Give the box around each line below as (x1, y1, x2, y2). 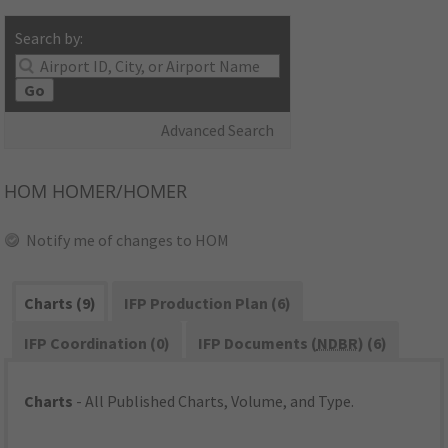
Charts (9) (24, 293, 97, 314)
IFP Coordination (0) (24, 333, 171, 354)
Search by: (15, 28, 84, 49)
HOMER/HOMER (47, 179, 188, 204)
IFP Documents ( (197, 333, 317, 354)
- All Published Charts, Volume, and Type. (73, 391, 355, 412)
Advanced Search (161, 120, 275, 141)
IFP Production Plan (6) (123, 293, 291, 314)
